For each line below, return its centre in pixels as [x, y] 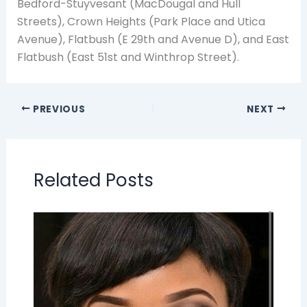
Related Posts [93, 181]
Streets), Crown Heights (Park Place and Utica [141, 22]
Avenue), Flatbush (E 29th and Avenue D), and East [153, 40]
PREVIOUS [58, 109]
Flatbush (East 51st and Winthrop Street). [128, 58]
